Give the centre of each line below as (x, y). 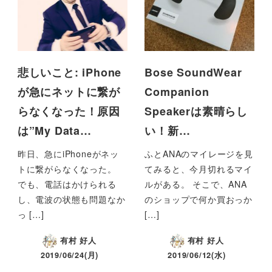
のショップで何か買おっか (199, 199)
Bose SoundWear (193, 72)
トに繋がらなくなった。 (67, 168)
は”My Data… (54, 131)
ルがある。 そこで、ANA (196, 184)
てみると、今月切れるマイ (199, 168)
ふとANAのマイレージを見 (199, 153)
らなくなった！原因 (69, 111)
